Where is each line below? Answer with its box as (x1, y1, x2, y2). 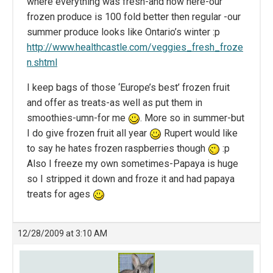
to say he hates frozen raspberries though (27, 143, 208, 155)
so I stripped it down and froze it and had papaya (27, 173, 235, 185)
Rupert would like (161, 127, 238, 140)
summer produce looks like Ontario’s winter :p (27, 26, 220, 38)
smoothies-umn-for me (27, 112, 128, 124)
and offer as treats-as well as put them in (27, 97, 202, 109)
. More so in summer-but (140, 112, 244, 124)
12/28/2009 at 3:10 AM (18, 229, 107, 239)
